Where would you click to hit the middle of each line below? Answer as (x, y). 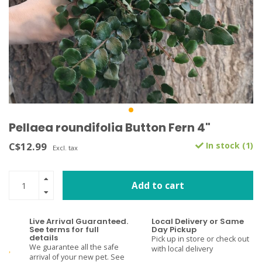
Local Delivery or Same (198, 221)
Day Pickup (174, 230)
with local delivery (182, 249)
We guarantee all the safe (74, 247)
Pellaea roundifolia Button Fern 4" (110, 127)
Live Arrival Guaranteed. (79, 221)
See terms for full (64, 230)
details (44, 238)
